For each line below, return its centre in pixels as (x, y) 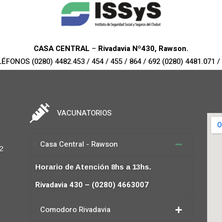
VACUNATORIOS (84, 113)
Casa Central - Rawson (79, 144)
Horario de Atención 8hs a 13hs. (93, 167)
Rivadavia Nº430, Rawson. (143, 49)
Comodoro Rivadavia (75, 210)
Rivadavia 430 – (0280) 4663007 (92, 185)
